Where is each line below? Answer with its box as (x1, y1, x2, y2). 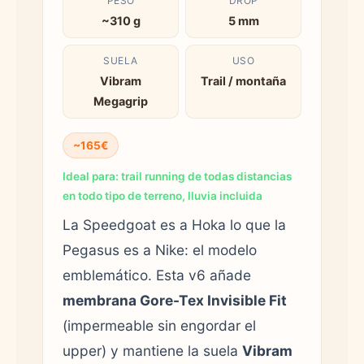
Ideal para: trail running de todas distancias (63, 169, 292, 183)
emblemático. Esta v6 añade (63, 266, 251, 284)
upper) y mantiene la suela (63, 341, 242, 359)
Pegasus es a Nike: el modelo (63, 240, 257, 258)
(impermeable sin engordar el (63, 316, 256, 334)
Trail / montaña (201, 73, 286, 88)
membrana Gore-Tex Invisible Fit (63, 291, 287, 309)
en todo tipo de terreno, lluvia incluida (63, 188, 262, 202)
